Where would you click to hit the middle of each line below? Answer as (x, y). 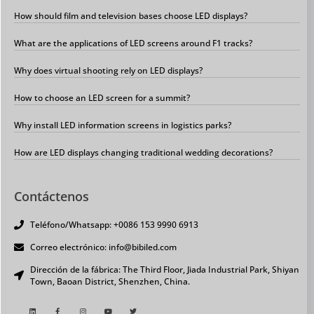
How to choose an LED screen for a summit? (102, 98)
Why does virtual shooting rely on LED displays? (108, 71)
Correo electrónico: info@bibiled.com (103, 247)
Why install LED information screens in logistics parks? (123, 125)
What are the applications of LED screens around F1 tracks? (133, 43)
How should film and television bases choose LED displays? (131, 16)
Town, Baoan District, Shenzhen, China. (110, 282)
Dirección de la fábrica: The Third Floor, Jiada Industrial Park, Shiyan (164, 270)
